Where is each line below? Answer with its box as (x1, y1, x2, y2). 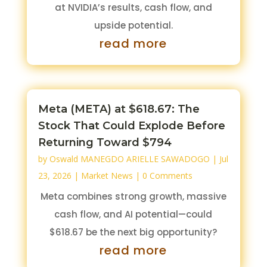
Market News (80, 169, 133, 181)
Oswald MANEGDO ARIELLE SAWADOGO (49, 153, 210, 164)
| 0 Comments (132, 169, 193, 181)
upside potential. (94, 18, 173, 32)
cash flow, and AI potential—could (54, 207, 213, 221)
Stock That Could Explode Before (38, 119, 225, 132)
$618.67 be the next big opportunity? (49, 225, 218, 238)
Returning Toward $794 (38, 135, 172, 149)
